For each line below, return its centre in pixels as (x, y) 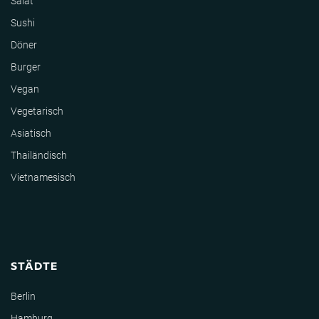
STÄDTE (35, 265)
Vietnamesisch (43, 177)
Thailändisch (39, 155)
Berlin (23, 296)
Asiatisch (31, 133)
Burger (26, 67)
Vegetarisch (37, 111)
